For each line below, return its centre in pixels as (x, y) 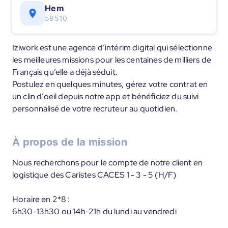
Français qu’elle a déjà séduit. (65, 72)
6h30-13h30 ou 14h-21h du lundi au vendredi (94, 211)
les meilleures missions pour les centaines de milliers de (112, 60)
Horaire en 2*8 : (41, 199)
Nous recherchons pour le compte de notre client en (108, 163)
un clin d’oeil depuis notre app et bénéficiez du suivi (106, 96)
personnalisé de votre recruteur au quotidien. (95, 109)
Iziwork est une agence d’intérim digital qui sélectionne (112, 48)
